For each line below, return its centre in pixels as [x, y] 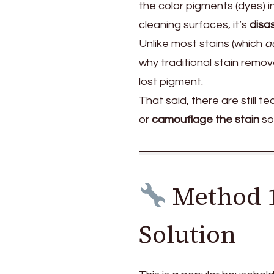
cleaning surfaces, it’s [194, 24]
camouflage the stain [206, 119]
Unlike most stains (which [202, 43]
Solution [187, 234]
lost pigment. [171, 81]
